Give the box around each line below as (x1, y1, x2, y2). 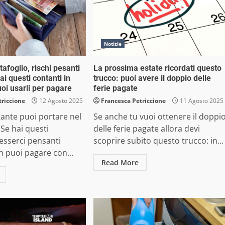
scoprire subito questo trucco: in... (93, 135, 223, 146)
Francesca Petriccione (100, 96, 166, 105)
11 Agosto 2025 (178, 96, 223, 105)
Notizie (103, 40, 122, 47)
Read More (101, 158, 139, 167)
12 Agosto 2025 (38, 96, 83, 105)
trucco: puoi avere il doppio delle (93, 73, 211, 83)
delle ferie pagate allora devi (93, 123, 200, 134)
